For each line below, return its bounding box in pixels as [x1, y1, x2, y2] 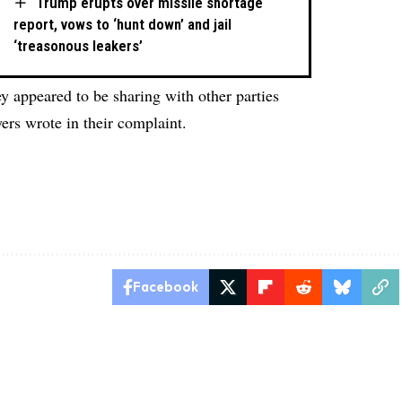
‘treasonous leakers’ [13, 37, 144, 56]
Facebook [132, 277, 198, 295]
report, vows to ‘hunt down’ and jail [13, 15, 232, 34]
